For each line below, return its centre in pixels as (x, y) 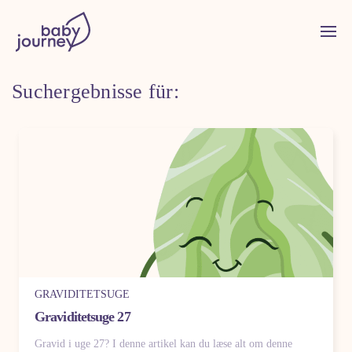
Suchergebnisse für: (95, 92)
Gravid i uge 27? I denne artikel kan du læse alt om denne (163, 344)
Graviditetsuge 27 (82, 317)
